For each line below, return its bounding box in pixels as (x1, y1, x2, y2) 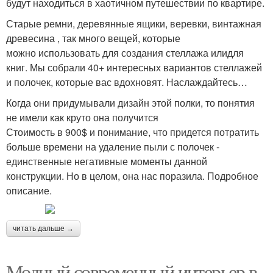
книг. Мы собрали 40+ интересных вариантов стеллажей (6, 60, 262, 75)
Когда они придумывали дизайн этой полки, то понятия (6, 96, 255, 110)
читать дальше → (13, 224, 74, 233)
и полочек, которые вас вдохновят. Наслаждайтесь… (6, 75, 247, 90)
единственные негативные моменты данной (6, 154, 207, 169)
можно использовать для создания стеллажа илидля (6, 46, 244, 60)
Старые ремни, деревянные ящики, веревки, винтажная (6, 16, 261, 31)
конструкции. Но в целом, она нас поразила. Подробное (6, 169, 258, 183)
